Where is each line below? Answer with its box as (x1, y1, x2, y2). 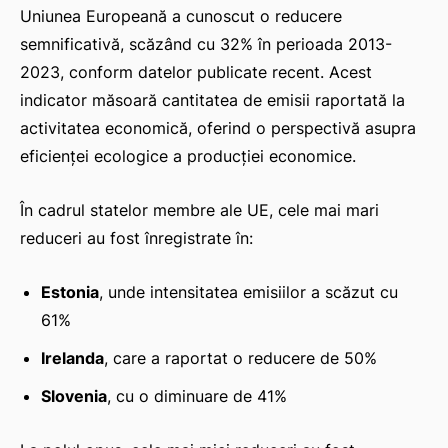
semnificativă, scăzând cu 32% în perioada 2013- (20, 34, 392, 55)
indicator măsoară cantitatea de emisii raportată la (20, 90, 405, 111)
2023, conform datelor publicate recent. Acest (20, 62, 372, 83)
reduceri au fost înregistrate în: (20, 228, 253, 249)
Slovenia (41, 386, 107, 407)
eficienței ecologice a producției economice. (20, 146, 356, 167)
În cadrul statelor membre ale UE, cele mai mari (20, 200, 379, 221)
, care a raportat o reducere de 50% (104, 348, 377, 369)
